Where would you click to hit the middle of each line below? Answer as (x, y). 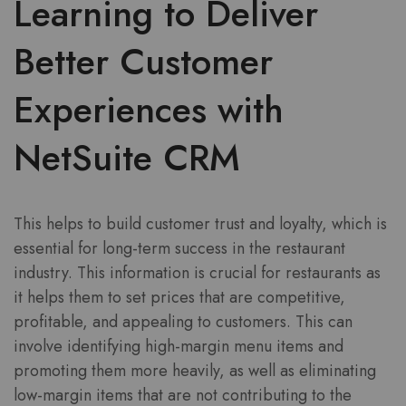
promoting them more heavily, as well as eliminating (195, 370)
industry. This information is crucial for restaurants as (197, 272)
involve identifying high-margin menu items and (179, 346)
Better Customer (143, 61)
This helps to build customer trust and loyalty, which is (200, 223)
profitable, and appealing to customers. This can (183, 321)
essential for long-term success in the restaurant (179, 248)
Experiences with (149, 109)
